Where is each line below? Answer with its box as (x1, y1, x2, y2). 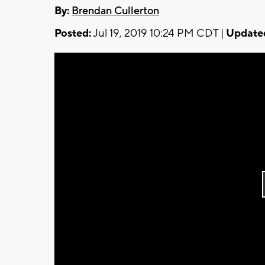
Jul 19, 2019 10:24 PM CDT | (91, 26, 226, 40)
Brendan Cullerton (72, 4, 159, 18)
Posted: (54, 26, 91, 40)
